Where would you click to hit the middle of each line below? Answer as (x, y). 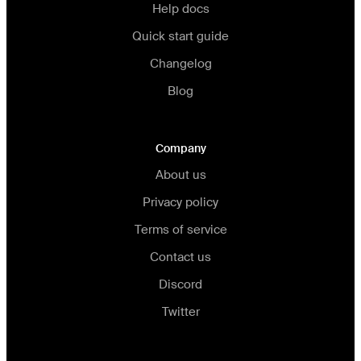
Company (180, 149)
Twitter (180, 312)
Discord (180, 285)
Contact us (180, 257)
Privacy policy (180, 203)
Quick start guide (180, 37)
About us (180, 175)
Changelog (180, 64)
